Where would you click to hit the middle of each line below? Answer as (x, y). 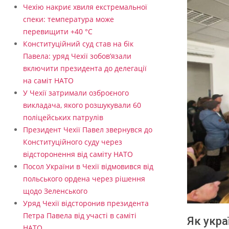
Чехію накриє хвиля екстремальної (85, 7)
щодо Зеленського (55, 191)
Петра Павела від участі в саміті (80, 216)
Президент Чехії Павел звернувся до (88, 130)
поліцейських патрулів (63, 118)
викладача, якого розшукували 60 (82, 105)
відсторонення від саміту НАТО (78, 154)
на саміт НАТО (48, 81)
